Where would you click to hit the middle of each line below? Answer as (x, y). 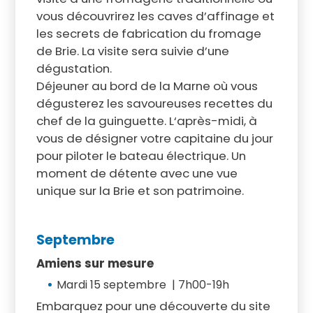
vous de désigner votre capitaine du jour (154, 138)
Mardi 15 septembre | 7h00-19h (144, 284)
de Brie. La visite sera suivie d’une (132, 51)
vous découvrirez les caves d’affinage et (155, 16)
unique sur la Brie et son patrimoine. (140, 190)
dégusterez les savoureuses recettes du (154, 103)
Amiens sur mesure (95, 263)
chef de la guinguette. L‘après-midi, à (146, 121)
